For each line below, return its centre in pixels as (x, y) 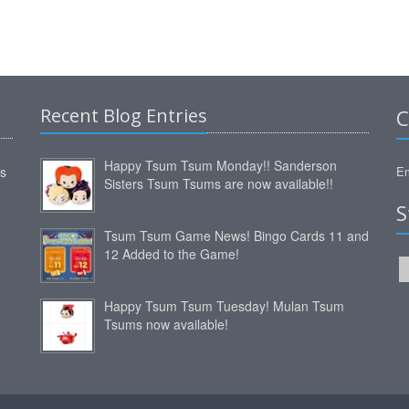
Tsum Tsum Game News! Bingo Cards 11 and (236, 236)
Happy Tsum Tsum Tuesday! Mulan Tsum (224, 306)
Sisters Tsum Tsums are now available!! (219, 184)
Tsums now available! (166, 325)
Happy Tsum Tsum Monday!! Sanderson (220, 166)
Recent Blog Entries (124, 116)
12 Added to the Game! (172, 254)
